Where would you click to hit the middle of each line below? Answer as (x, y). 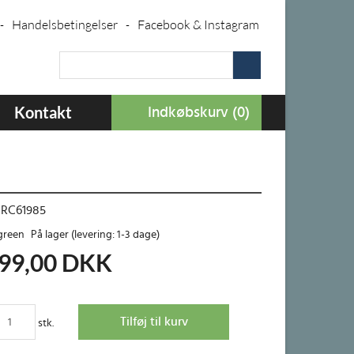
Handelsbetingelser (65, 24)
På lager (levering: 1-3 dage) (94, 235)
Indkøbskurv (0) (199, 113)
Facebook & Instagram (198, 24)
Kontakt (43, 112)
